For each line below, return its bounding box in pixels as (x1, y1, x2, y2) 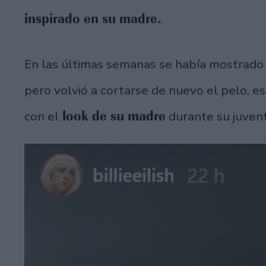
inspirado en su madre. (24, 9, 161, 27)
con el (24, 108, 59, 125)
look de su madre (59, 107, 166, 125)
